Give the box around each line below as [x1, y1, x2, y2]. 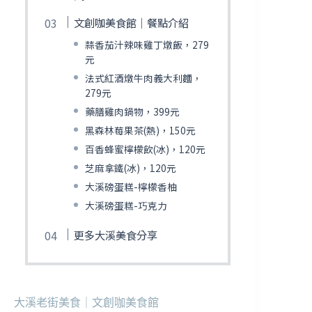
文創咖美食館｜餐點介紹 [73, 14, 189, 30]
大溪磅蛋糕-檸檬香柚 [84, 179, 177, 194]
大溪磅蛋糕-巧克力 [84, 198, 167, 212]
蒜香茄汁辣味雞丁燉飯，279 [84, 37, 209, 52]
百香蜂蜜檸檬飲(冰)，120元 [84, 141, 205, 156]
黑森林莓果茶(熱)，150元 [84, 123, 196, 137]
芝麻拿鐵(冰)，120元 [84, 160, 176, 175]
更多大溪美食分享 [73, 226, 157, 242]
